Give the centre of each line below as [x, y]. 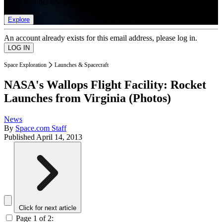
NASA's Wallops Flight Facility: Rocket [105, 85]
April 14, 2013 [59, 137]
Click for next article [48, 208]
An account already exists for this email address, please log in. [101, 38]
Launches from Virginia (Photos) [87, 98]
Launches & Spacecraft [82, 65]
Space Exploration [25, 65]
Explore [19, 19]
